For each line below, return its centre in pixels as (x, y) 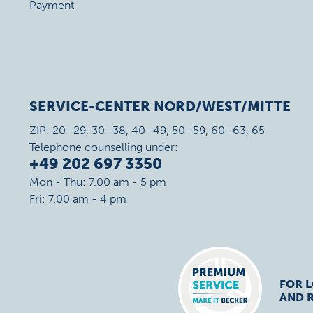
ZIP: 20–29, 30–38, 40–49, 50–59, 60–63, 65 (147, 130)
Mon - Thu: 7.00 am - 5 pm (98, 182)
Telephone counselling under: (104, 147)
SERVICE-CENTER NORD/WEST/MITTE (160, 106)
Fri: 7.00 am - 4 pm (78, 199)
